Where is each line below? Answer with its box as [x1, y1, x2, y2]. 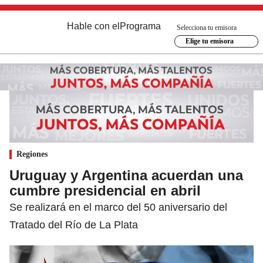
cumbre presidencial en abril [9, 182, 201, 198]
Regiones [16, 149, 48, 159]
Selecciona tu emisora [177, 23, 237, 32]
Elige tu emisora [185, 37, 234, 45]
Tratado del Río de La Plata [9, 218, 138, 231]
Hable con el [67, 21, 120, 31]
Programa [120, 21, 161, 31]
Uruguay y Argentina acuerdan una [9, 167, 243, 183]
